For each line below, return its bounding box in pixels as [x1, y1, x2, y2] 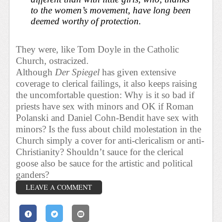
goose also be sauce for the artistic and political [16, 158, 193, 168]
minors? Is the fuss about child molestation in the [16, 123, 202, 134]
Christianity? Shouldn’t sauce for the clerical [16, 146, 184, 157]
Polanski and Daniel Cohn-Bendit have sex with [16, 112, 199, 123]
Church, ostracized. [16, 55, 89, 66]
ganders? [16, 169, 50, 180]
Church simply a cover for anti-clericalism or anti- [16, 135, 205, 146]
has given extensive [102, 66, 176, 77]
